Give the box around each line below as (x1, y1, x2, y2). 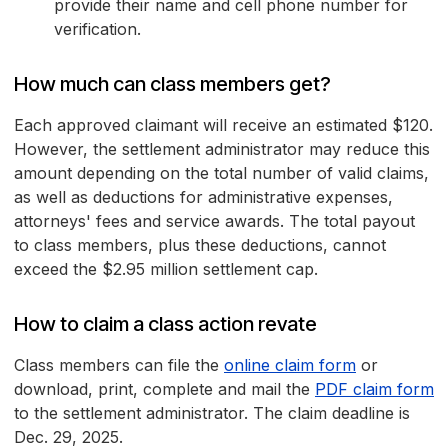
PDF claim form (315, 379, 434, 400)
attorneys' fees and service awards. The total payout (14, 211, 415, 232)
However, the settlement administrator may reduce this (14, 139, 430, 160)
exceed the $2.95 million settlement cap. (14, 259, 318, 280)
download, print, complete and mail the (14, 379, 315, 400)
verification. (54, 19, 141, 40)
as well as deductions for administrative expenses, (14, 187, 393, 208)
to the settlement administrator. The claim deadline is (14, 403, 410, 424)
